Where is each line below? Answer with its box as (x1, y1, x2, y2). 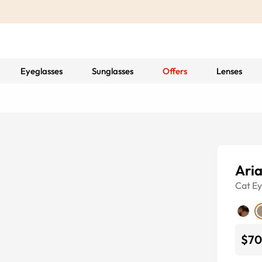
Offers (162, 65, 187, 77)
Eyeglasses (20, 65, 63, 77)
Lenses (216, 65, 242, 77)
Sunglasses (91, 65, 133, 77)
